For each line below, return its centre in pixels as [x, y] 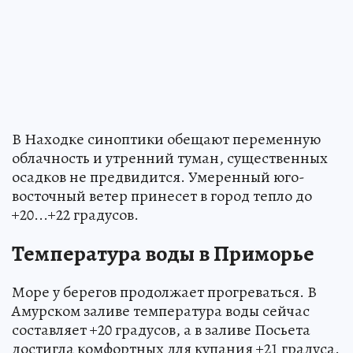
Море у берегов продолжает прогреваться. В [164, 292]
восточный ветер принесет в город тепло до [162, 195]
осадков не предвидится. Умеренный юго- [158, 176]
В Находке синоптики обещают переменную [166, 139]
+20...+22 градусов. [75, 214]
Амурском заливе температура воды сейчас [161, 310]
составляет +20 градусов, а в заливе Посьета [161, 329]
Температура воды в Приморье [163, 253]
